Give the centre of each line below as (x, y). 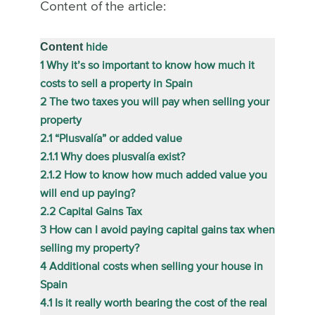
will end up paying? (87, 193)
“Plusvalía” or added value (118, 138)
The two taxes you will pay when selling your (159, 102)
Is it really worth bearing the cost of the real (161, 303)
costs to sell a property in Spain (116, 83)
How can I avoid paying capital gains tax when (162, 230)
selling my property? (89, 248)
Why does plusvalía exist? (122, 156)
